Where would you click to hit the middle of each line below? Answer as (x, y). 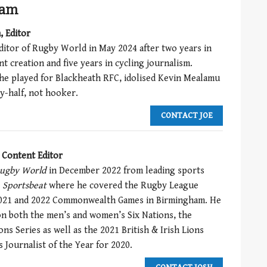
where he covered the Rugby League (124, 185)
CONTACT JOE (187, 116)
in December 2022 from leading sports (127, 170)
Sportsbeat (26, 185)
